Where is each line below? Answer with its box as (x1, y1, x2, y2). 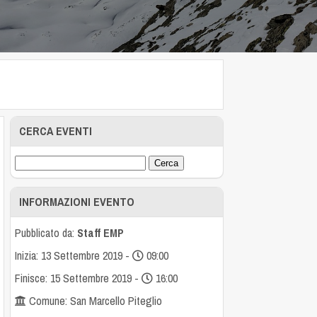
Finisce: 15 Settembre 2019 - (15, 270, 142, 286)
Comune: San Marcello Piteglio (26, 292, 163, 309)
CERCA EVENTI (19, 122, 93, 139)
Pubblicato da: (15, 224, 78, 241)
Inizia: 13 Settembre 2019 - (15, 247, 133, 263)
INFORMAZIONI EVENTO (19, 193, 135, 209)
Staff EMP (77, 224, 125, 241)
